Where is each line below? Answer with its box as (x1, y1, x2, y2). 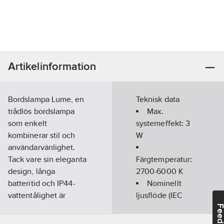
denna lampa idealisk (8, 202, 82, 212)
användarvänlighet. (8, 142, 75, 152)
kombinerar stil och (8, 130, 75, 140)
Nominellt (147, 178, 181, 188)
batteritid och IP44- (8, 178, 75, 188)
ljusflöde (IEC (136, 190, 182, 200)
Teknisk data (136, 94, 179, 104)
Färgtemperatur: (136, 154, 192, 164)
